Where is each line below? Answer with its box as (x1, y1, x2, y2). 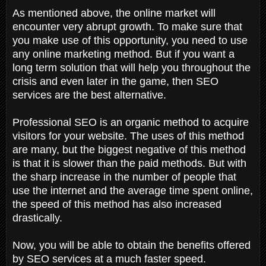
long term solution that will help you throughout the (12, 61, 251, 74)
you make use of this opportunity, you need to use (12, 34, 248, 46)
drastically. (12, 211, 65, 224)
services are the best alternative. (12, 88, 169, 101)
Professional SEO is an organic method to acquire (12, 116, 249, 128)
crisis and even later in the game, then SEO (12, 75, 218, 87)
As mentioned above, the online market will (12, 7, 216, 19)
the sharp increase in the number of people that (12, 170, 236, 183)
